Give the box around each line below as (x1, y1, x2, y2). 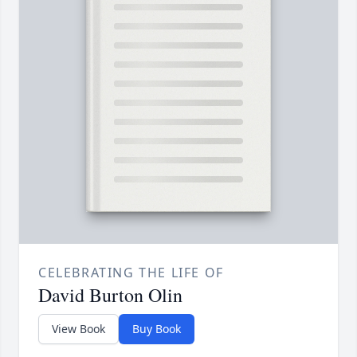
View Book (52, 321, 105, 337)
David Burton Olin (38, 282, 182, 308)
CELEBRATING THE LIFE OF (38, 264, 224, 282)
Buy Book (132, 321, 181, 337)
